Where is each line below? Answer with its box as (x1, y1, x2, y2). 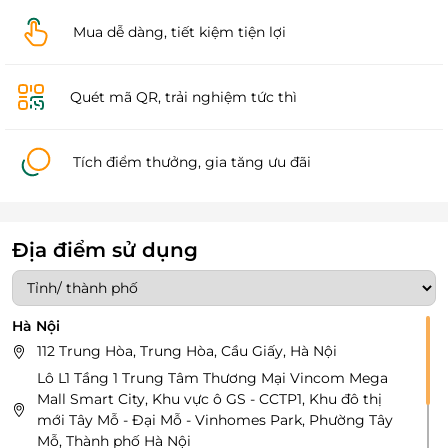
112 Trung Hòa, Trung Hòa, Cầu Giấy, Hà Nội (37, 342, 337, 361)
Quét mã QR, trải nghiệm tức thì (69, 87, 297, 106)
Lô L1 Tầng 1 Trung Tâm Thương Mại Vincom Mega (37, 369, 388, 388)
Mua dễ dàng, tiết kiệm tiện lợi (73, 22, 287, 41)
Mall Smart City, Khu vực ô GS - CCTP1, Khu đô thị (37, 390, 382, 409)
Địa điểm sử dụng (12, 238, 198, 263)
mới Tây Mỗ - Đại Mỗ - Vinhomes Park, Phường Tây (37, 411, 393, 430)
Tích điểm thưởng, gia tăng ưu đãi (73, 152, 312, 171)
